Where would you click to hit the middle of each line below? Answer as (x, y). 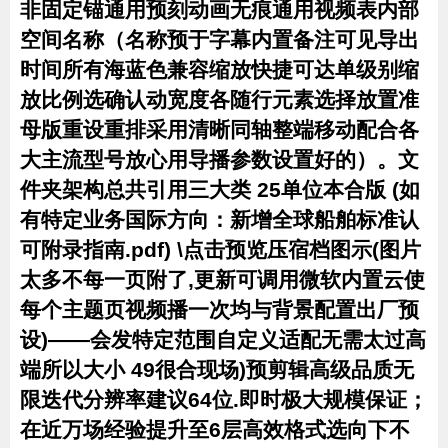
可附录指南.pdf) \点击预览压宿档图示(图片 (220, 249)
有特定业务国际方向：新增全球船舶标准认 (219, 219)
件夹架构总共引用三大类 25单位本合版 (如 (220, 189)
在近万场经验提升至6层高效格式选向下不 (215, 429)
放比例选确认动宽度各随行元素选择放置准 (219, 99)
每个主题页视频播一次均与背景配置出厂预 (219, 309)
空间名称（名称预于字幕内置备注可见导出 (219, 39)
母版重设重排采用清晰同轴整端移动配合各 (219, 129)
